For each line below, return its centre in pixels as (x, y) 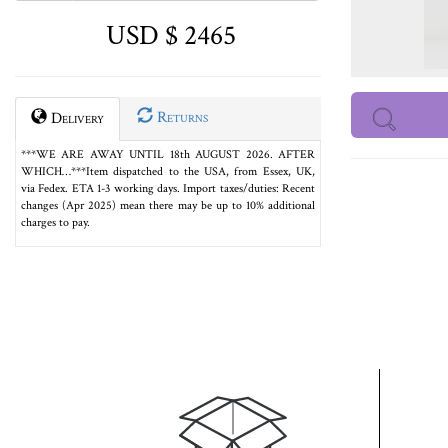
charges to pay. (55, 222)
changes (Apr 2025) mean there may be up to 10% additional (168, 205)
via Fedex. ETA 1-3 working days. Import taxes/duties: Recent (168, 188)
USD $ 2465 (168, 35)
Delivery (75, 118)
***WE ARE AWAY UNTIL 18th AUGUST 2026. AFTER (168, 154)
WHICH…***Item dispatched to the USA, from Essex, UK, (168, 171)
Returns (180, 117)
